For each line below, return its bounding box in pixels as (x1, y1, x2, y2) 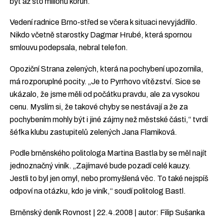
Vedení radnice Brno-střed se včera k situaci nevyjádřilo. (10, 18, 198, 27)
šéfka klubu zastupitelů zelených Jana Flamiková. (10, 127, 177, 136)
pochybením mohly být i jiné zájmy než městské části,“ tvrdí (10, 115, 208, 124)
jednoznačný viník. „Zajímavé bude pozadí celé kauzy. (10, 162, 191, 170)
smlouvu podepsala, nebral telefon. (10, 43, 128, 52)
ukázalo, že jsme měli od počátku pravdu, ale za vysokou (10, 90, 200, 98)
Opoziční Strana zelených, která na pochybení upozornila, (10, 64, 203, 73)
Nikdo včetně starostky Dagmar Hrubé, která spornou (10, 31, 192, 39)
